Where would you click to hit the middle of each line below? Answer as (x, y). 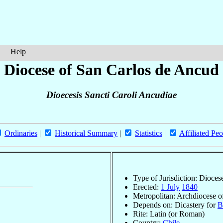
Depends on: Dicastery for (175, 205)
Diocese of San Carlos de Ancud (111, 70)
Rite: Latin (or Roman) (169, 214)
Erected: (147, 187)
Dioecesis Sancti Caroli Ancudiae (111, 95)
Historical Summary (86, 133)
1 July (170, 187)
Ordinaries (21, 133)
